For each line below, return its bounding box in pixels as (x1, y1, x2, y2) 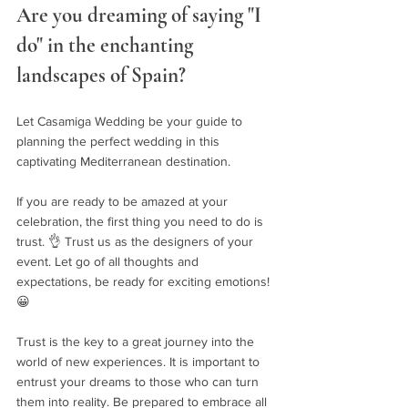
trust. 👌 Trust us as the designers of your (16, 234, 257, 249)
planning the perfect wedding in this (16, 134, 223, 148)
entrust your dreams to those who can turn (16, 374, 262, 389)
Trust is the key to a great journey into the (16, 334, 258, 349)
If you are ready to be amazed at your (16, 194, 231, 209)
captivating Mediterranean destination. (16, 154, 230, 168)
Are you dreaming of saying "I (16, 3, 266, 28)
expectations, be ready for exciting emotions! (16, 274, 273, 289)
